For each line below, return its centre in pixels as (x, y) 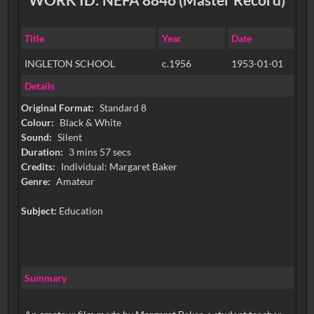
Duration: (43, 152)
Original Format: (58, 108)
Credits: (39, 167)
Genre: (36, 182)
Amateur (75, 182)
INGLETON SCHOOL (69, 63)
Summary (45, 278)
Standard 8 (123, 108)
